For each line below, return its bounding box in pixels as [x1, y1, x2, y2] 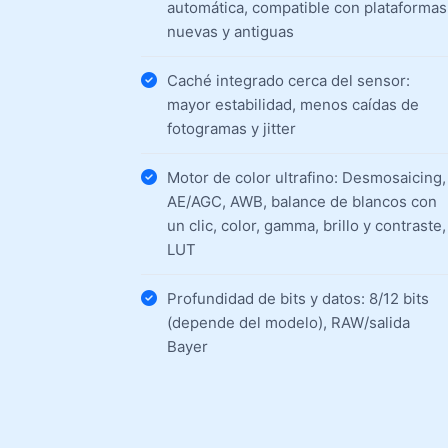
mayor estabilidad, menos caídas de [167, 95, 419, 114]
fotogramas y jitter [167, 119, 296, 138]
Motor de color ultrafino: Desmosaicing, [167, 168, 446, 187]
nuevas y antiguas [167, 22, 294, 41]
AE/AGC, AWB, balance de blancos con [167, 192, 437, 211]
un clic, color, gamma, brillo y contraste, [167, 216, 446, 235]
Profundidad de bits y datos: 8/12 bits [167, 289, 429, 308]
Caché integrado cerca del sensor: [167, 71, 410, 90]
